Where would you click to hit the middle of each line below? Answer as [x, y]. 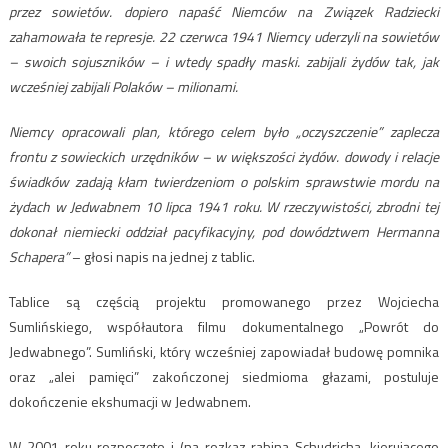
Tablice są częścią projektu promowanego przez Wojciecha [224, 301]
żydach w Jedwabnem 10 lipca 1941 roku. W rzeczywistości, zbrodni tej [224, 206]
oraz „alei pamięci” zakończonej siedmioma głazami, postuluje [224, 376]
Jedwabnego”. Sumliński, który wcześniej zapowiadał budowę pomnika [224, 351]
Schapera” [38, 256]
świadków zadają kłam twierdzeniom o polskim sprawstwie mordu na [224, 181]
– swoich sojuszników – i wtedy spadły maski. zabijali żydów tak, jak [224, 61]
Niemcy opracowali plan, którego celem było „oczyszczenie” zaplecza [224, 131]
